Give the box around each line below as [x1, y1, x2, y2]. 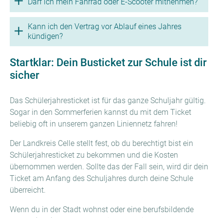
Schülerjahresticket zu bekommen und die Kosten [10, 150, 178, 160]
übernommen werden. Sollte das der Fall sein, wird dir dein [10, 162, 208, 171]
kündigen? [28, 32, 63, 41]
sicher [10, 69, 39, 81]
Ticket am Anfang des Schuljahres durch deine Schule [10, 174, 193, 183]
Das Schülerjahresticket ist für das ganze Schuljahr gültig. [10, 96, 206, 105]
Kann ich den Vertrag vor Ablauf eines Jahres [28, 22, 182, 31]
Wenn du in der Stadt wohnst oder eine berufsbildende [10, 205, 194, 214]
